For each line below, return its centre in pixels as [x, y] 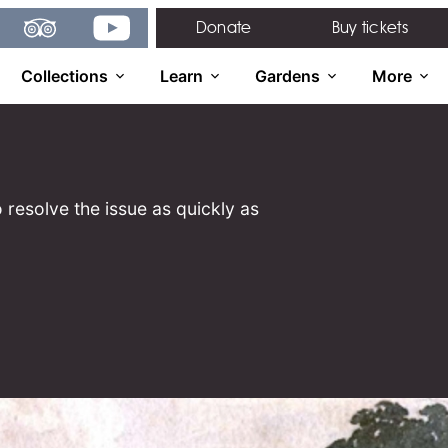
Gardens [287, 76]
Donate [223, 27]
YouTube [126, 20]
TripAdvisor [65, 20]
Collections [64, 76]
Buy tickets [369, 27]
